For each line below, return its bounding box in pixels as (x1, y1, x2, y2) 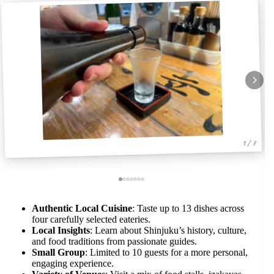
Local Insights (32, 224, 90, 235)
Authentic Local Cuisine (32, 202, 132, 213)
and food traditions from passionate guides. (32, 235, 197, 246)
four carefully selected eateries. (32, 213, 150, 224)
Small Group (32, 246, 85, 257)
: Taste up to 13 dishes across (132, 202, 244, 213)
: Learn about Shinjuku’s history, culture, (90, 224, 246, 235)
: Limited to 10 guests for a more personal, (85, 246, 248, 257)
